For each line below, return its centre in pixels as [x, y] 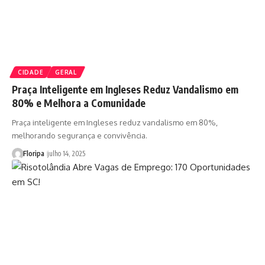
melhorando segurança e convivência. [80, 135]
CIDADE [31, 72]
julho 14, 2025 [66, 153]
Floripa [33, 153]
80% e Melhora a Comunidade [79, 103]
